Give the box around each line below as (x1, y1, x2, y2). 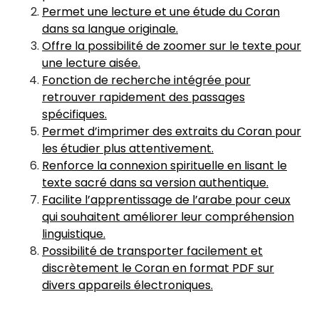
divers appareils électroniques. (42, 277, 213, 293)
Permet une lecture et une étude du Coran (42, 4, 280, 20)
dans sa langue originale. (42, 21, 178, 37)
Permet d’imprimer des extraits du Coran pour (42, 123, 301, 140)
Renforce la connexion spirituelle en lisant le (42, 157, 287, 174)
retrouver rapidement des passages (42, 89, 245, 105)
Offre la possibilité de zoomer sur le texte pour (42, 38, 301, 54)
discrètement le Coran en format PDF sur (42, 260, 274, 276)
